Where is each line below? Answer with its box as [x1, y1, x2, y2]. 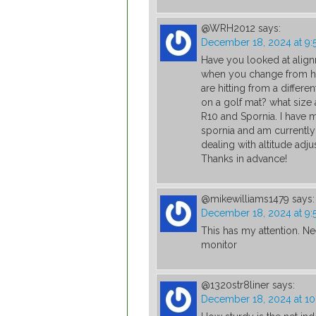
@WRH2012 [201, 23, 255, 35]
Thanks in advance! [201, 153, 287, 165]
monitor [201, 239, 237, 251]
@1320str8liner [201, 279, 269, 291]
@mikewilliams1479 [201, 193, 289, 205]
